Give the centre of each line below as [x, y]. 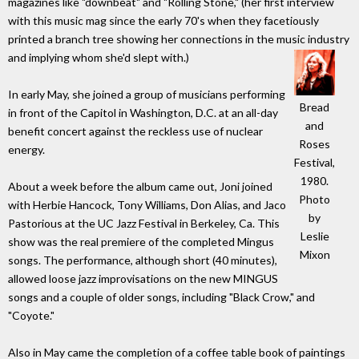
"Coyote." [31, 316]
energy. [26, 150]
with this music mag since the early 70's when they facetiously [163, 21]
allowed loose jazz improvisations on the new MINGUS [143, 279]
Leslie [315, 236]
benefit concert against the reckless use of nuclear [135, 131]
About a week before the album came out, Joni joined [140, 187]
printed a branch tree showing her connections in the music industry [179, 39]
